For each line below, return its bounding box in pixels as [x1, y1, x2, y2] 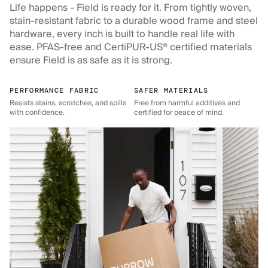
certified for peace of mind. [134, 106, 224, 119]
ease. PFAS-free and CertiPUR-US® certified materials [10, 38, 252, 56]
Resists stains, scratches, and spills [10, 96, 126, 109]
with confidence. [10, 106, 65, 119]
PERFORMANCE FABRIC [10, 85, 99, 95]
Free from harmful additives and [134, 96, 240, 109]
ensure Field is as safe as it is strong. [10, 51, 172, 69]
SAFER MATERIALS [134, 85, 209, 95]
